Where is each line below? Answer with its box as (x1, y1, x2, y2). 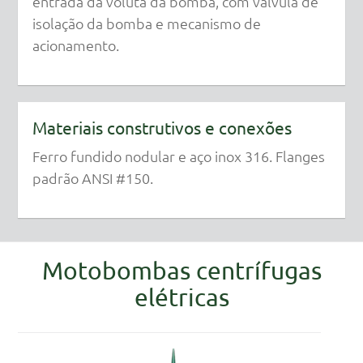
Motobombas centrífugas (41, 256, 322, 285)
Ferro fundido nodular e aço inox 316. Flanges (32, 147, 325, 166)
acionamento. (32, 35, 119, 54)
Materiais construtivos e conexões (32, 117, 292, 139)
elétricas (134, 283, 229, 312)
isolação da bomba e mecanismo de (32, 13, 261, 32)
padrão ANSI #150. (32, 169, 153, 188)
